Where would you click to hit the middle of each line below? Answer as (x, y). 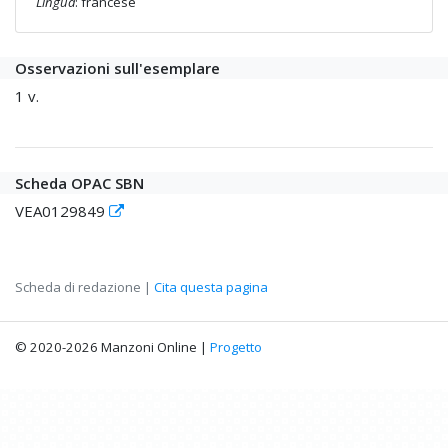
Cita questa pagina (211, 287)
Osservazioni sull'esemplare (117, 68)
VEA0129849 (62, 211)
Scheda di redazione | (84, 287)
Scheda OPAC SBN (79, 183)
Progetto (236, 347)
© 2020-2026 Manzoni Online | (112, 347)
